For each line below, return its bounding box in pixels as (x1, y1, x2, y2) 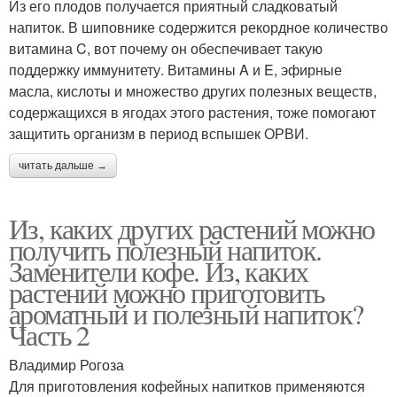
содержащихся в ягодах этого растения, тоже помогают (9, 101, 376, 122)
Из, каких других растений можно (9, 208, 375, 247)
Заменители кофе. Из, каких (9, 251, 308, 290)
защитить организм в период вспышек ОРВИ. (9, 122, 308, 144)
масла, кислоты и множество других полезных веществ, (9, 80, 377, 101)
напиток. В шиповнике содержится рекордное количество (9, 16, 388, 37)
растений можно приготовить (9, 272, 325, 311)
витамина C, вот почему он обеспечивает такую (9, 37, 323, 58)
